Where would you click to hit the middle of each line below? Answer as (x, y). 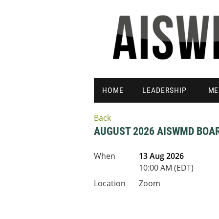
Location (110, 183)
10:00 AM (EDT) (166, 168)
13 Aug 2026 (161, 156)
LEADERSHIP (164, 90)
